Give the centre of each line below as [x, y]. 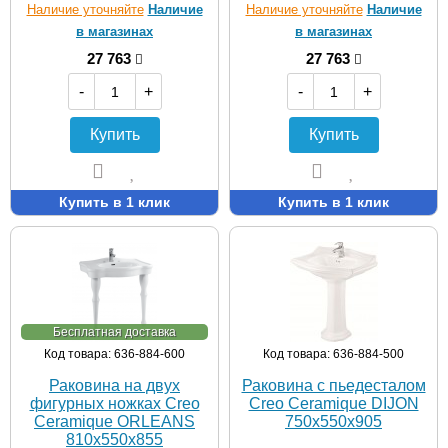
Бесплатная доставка [114, 332]
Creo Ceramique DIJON [333, 403]
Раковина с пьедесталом [333, 385]
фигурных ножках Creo [114, 403]
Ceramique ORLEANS [114, 421]
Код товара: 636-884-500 [333, 354]
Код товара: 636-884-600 [114, 354]
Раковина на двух [114, 385]
